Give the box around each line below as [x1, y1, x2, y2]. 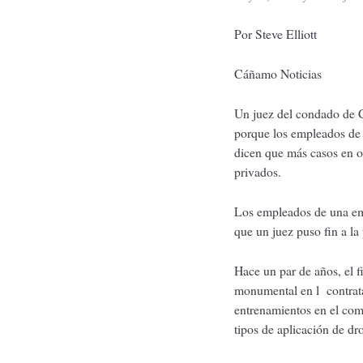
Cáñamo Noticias [233, 65, 322, 83]
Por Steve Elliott [233, 25, 317, 43]
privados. [233, 163, 281, 181]
